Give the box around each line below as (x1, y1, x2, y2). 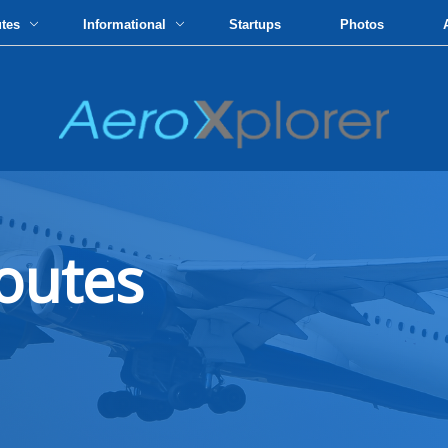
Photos (340, 17, 385, 32)
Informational (83, 17, 171, 32)
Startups (229, 17, 282, 32)
